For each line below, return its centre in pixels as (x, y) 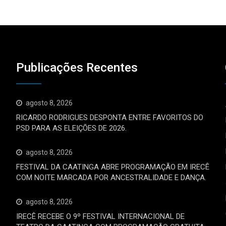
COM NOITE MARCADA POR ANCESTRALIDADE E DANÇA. (111, 177)
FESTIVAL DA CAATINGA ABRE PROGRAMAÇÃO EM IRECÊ (113, 167)
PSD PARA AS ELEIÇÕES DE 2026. (72, 128)
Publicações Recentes (77, 67)
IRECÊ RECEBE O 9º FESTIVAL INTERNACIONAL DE (101, 216)
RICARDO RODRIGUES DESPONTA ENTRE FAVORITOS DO (110, 117)
